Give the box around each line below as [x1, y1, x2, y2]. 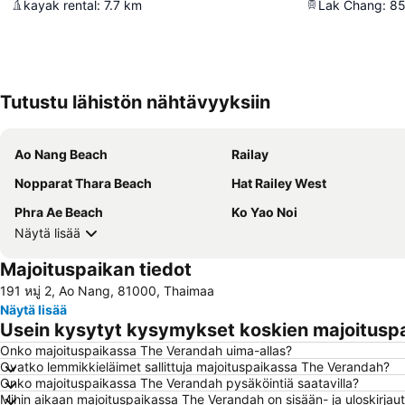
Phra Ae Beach [14, 203, 103, 220]
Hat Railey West [231, 174, 326, 191]
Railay [231, 146, 268, 162]
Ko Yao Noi [231, 203, 297, 220]
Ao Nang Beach [14, 146, 108, 162]
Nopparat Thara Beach [14, 174, 152, 191]
